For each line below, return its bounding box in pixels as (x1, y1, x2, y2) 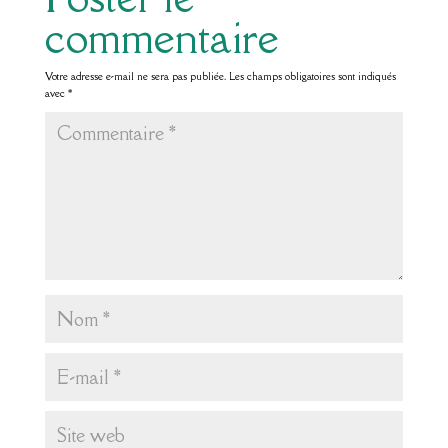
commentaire (44, 8, 279, 65)
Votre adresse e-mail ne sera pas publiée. (44, 68, 226, 83)
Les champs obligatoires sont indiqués (228, 68, 396, 83)
